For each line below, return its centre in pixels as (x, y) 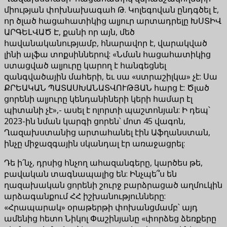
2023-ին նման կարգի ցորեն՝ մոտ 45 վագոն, (95, 121)
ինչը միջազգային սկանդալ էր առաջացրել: (94, 143)
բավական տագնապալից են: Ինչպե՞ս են (90, 174)
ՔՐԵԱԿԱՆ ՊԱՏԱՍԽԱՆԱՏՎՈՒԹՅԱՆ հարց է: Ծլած (107, 87)
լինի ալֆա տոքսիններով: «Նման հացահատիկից (107, 54)
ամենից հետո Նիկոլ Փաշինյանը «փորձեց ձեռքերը (110, 218)
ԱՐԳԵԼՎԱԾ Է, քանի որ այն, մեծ (69, 32)
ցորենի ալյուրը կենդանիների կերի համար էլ (98, 99)
